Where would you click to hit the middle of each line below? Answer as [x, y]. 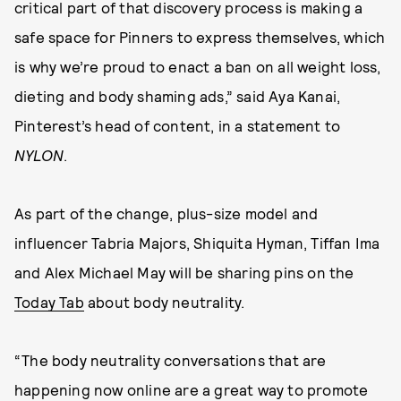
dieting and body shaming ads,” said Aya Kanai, [178, 96]
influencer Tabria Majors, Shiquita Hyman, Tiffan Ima [197, 243]
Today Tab [49, 302]
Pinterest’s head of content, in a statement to [178, 125]
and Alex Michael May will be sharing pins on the [184, 272]
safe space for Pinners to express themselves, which [200, 37]
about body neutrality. [164, 302]
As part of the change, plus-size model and [166, 213]
